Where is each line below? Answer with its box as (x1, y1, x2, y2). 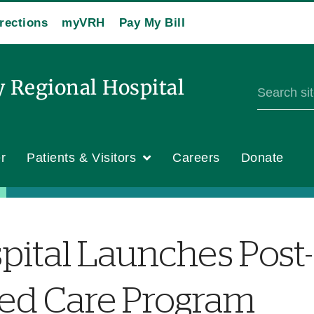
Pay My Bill (118, 16, 185, 29)
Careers (172, 151, 220, 165)
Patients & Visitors (27, 151, 137, 165)
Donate (240, 151, 285, 165)
